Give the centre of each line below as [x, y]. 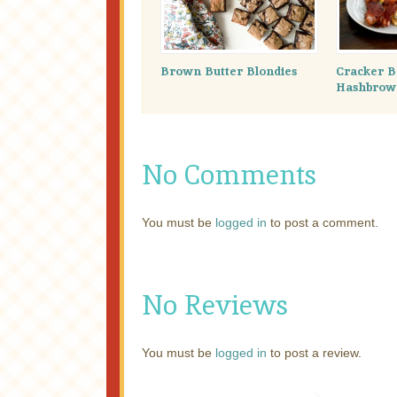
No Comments [229, 175]
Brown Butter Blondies [229, 70]
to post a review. [314, 352]
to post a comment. [323, 222]
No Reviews [215, 305]
